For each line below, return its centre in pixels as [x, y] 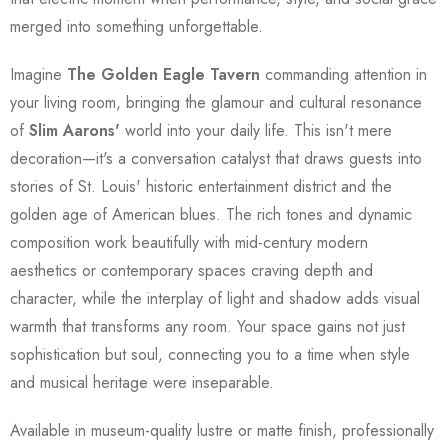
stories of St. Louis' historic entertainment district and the [201, 186]
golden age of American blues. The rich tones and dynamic [211, 214]
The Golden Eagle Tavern [163, 74]
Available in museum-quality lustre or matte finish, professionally [222, 430]
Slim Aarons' [74, 130]
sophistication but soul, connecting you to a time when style [210, 354]
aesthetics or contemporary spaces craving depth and [191, 270]
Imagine [38, 74]
